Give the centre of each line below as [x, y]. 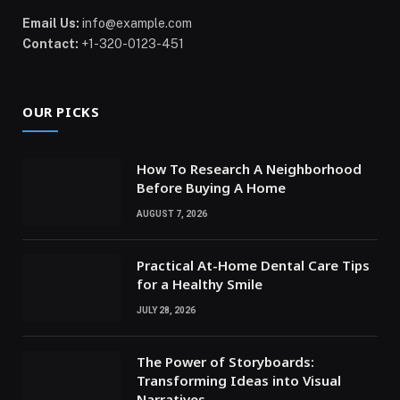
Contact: [50, 43]
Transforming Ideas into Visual [239, 380]
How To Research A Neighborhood [249, 168]
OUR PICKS [61, 111]
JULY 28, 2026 [166, 310]
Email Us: [51, 23]
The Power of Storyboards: [225, 361]
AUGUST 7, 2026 [172, 213]
